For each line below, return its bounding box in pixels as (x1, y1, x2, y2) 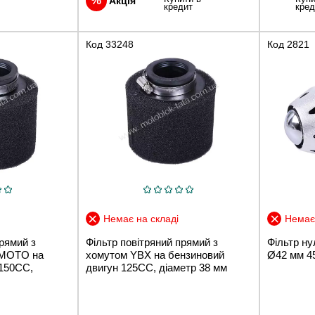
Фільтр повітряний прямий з (85, 236, 218, 248)
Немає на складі (103, 212, 179, 224)
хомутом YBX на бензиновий (85, 248, 224, 261)
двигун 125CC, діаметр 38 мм (85, 261, 227, 274)
